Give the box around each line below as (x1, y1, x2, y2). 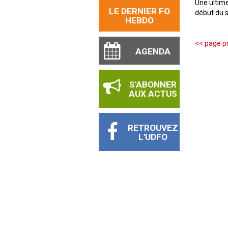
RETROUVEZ (127, 123, 178, 133)
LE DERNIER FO (108, 6, 170, 16)
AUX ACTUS (128, 89, 177, 99)
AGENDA (135, 46, 170, 56)
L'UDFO (138, 132, 167, 142)
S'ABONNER (129, 79, 177, 90)
